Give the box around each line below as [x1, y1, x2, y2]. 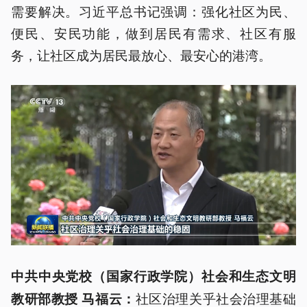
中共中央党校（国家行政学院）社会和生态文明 [11, 267, 296, 285]
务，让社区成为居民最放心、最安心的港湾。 [11, 45, 271, 64]
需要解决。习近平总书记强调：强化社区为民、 [11, 1, 296, 20]
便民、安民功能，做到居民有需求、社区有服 [11, 23, 296, 42]
